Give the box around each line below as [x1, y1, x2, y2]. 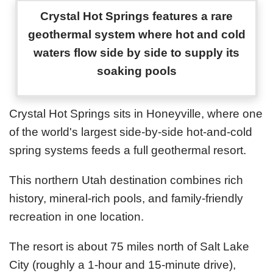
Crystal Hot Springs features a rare [40, 10, 233, 23]
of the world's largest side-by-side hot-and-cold [9, 125, 252, 138]
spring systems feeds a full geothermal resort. [9, 143, 246, 157]
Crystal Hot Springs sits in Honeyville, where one [9, 107, 263, 120]
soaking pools [96, 65, 177, 78]
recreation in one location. [9, 210, 144, 223]
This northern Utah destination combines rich [9, 173, 243, 186]
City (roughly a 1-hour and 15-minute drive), [9, 258, 236, 271]
